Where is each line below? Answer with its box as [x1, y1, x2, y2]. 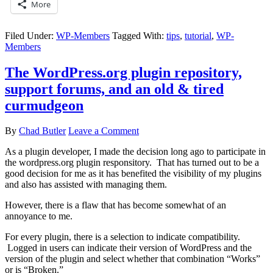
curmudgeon [5, 97, 83, 113]
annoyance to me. [5, 211, 73, 222]
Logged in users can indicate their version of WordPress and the [5, 243, 252, 253]
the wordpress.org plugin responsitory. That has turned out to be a [5, 157, 259, 168]
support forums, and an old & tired [5, 80, 224, 97]
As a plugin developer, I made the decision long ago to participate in [5, 146, 266, 157]
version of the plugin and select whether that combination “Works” [5, 253, 260, 264]
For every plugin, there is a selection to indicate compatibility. [5, 232, 240, 243]
